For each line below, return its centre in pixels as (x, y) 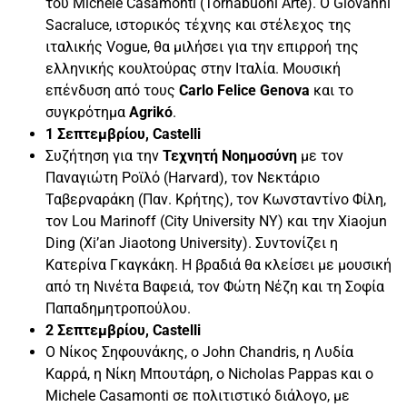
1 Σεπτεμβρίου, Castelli (123, 134)
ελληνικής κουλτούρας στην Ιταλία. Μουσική (193, 68)
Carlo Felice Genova (244, 90)
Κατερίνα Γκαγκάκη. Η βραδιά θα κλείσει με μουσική (218, 264)
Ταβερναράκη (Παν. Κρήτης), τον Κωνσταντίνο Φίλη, (216, 199)
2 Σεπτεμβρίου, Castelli (123, 330)
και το (332, 90)
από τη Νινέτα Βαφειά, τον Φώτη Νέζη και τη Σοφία (215, 286)
